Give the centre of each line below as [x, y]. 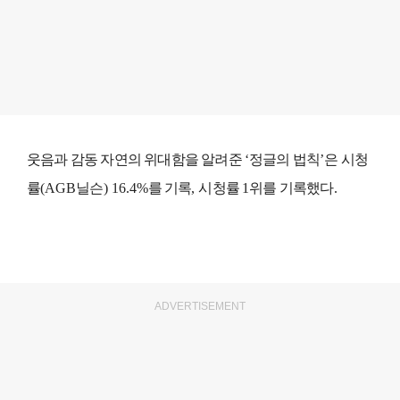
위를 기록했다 [292, 188]
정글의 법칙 [285, 160]
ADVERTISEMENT [200, 307]
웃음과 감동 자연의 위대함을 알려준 [136, 160]
